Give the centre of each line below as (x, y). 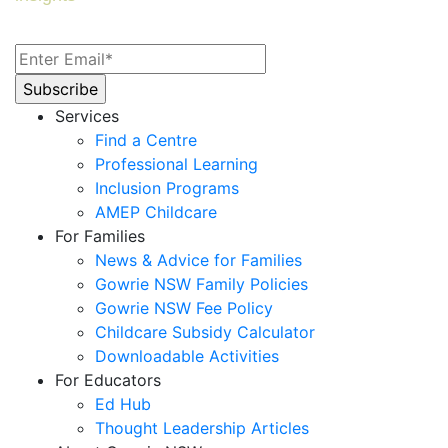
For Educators (108, 379)
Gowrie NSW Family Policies (201, 283)
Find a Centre (146, 139)
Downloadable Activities (187, 355)
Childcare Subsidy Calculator (205, 331)
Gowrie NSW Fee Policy (184, 307)
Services (87, 115)
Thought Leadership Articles (202, 427)
